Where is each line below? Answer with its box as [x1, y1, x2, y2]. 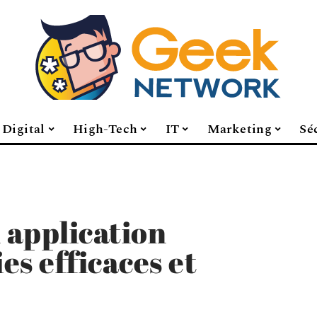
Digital [2, 119, 45, 139]
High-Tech [73, 119, 138, 139]
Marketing [207, 119, 272, 139]
